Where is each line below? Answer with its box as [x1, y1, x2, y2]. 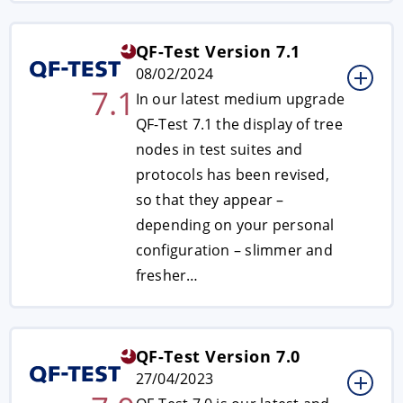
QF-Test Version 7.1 [135, 40, 300, 62]
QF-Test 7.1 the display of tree [135, 114, 343, 134]
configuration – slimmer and [135, 240, 333, 260]
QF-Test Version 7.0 [135, 345, 300, 367]
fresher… [135, 265, 199, 285]
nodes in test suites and [135, 139, 303, 159]
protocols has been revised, [135, 165, 329, 184]
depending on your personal [135, 215, 335, 235]
